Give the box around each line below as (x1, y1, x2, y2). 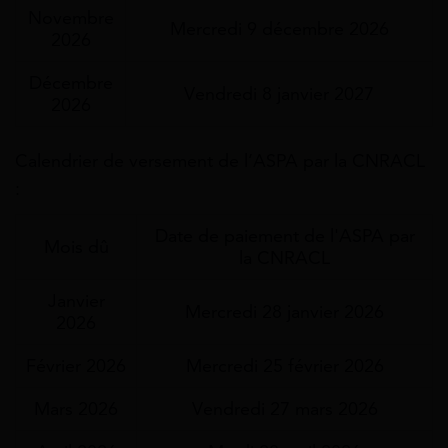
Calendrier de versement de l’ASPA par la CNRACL (15, 149, 425, 172)
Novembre (27, 6, 114, 29)
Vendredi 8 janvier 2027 (184, 82, 374, 105)
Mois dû (43, 236, 109, 259)
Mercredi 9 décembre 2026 (169, 17, 389, 40)
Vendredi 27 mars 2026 (191, 398, 378, 421)
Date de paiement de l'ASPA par (154, 225, 415, 248)
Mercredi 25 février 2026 (185, 355, 384, 378)
